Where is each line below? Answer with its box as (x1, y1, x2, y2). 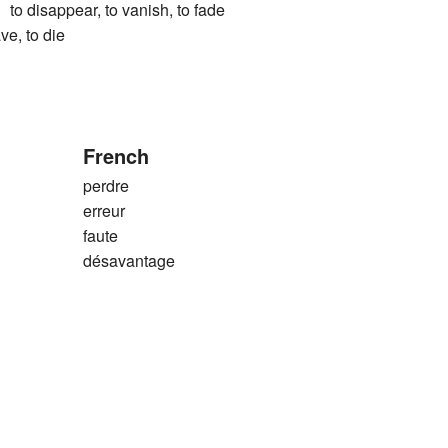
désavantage (82, 249, 175, 273)
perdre (82, 174, 129, 198)
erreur (82, 199, 125, 223)
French (82, 141, 149, 171)
